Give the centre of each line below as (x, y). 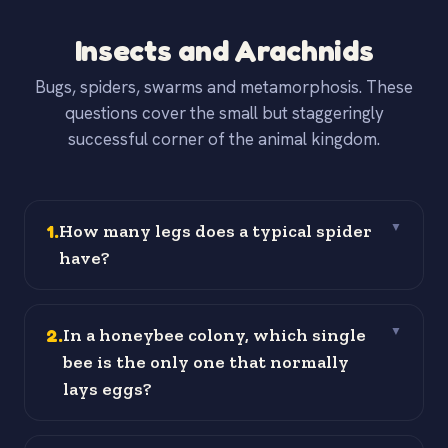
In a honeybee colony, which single (214, 335)
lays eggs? (107, 389)
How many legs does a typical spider (215, 231)
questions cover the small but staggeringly (224, 113)
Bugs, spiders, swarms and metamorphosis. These (224, 87)
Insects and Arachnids (224, 50)
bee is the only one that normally (206, 362)
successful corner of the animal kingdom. (224, 139)
